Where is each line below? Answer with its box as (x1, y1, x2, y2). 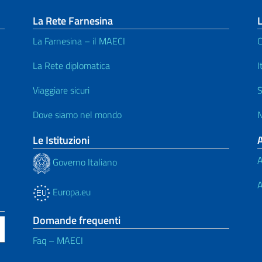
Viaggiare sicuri (33, 82, 89, 97)
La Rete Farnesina (33, 12, 113, 29)
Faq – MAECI (33, 233, 83, 247)
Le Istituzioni (33, 132, 89, 148)
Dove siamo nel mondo (33, 107, 122, 122)
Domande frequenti (33, 212, 120, 228)
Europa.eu (50, 184, 91, 199)
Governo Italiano (50, 155, 117, 170)
